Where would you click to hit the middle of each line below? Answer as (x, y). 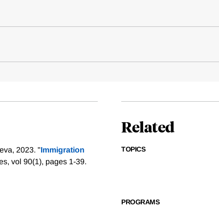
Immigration (63, 150)
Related (148, 127)
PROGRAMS (140, 202)
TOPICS (133, 149)
